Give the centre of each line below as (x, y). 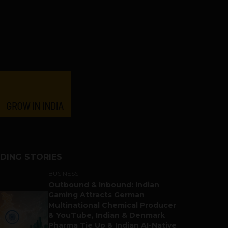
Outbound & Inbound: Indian (104, 185)
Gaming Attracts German (96, 195)
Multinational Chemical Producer (112, 205)
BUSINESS (63, 173)
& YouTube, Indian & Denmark (107, 215)
